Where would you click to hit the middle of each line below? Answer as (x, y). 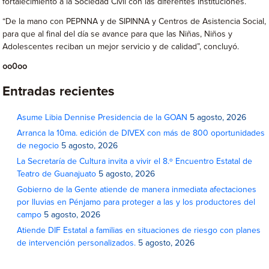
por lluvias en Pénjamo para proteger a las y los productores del (136, 203)
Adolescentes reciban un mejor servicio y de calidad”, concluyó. (121, 47)
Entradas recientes (59, 92)
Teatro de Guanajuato (57, 174)
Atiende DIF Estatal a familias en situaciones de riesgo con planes (139, 231)
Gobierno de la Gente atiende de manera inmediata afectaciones (137, 190)
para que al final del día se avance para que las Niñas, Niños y (118, 35)
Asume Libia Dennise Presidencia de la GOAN (102, 118)
